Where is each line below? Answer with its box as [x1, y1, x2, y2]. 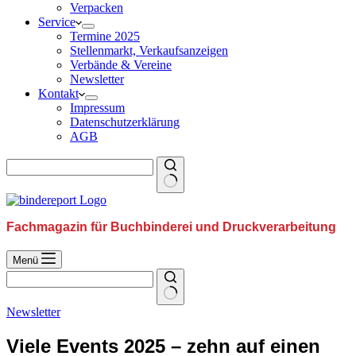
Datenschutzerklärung [70, 115, 180, 129]
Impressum [70, 101, 125, 114]
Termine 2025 [70, 29, 140, 43]
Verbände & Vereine [70, 58, 172, 72]
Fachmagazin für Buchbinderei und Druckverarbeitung [6, 220, 336, 234]
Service [38, 15, 75, 29]
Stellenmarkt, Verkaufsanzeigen [70, 44, 228, 57]
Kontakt [38, 87, 79, 100]
